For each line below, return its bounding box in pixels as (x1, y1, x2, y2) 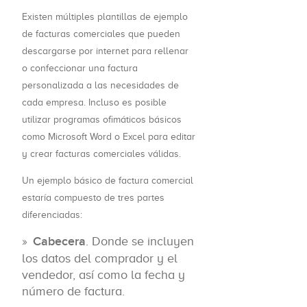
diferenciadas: (22, 210, 82, 221)
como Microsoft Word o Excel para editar (22, 132, 195, 143)
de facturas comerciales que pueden (22, 29, 180, 40)
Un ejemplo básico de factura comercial (22, 175, 193, 186)
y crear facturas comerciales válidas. (22, 149, 181, 160)
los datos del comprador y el (22, 251, 177, 266)
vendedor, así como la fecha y (22, 268, 185, 282)
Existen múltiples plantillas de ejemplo (22, 12, 188, 23)
